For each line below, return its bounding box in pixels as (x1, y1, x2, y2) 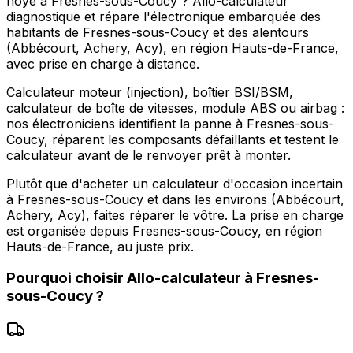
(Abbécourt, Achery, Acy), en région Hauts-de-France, (6, 39, 339, 56)
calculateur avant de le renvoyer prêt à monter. (6, 147, 291, 163)
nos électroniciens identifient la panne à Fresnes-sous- (6, 115, 334, 132)
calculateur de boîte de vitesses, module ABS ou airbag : (6, 99, 344, 116)
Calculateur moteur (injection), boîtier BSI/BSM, (6, 84, 293, 100)
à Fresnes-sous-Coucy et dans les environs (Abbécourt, (6, 191, 344, 207)
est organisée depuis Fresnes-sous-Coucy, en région (6, 222, 322, 239)
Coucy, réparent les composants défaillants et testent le (6, 131, 339, 147)
